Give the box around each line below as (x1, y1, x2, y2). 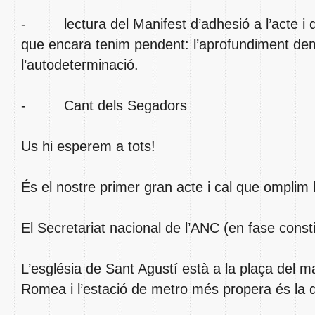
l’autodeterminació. (21, 57, 139, 72)
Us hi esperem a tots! (21, 139, 155, 154)
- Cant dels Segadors (21, 98, 187, 113)
